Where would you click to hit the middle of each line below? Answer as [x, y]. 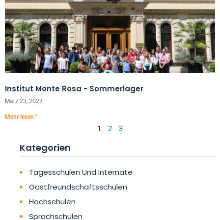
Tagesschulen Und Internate [81, 172]
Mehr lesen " [21, 117]
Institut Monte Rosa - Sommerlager [74, 89]
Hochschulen [52, 202]
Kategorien [45, 148]
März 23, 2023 [24, 101]
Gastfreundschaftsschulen [78, 187]
